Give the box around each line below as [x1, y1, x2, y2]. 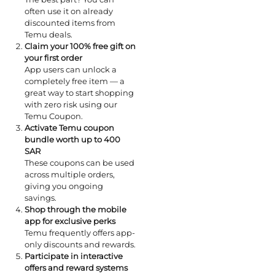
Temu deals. [25, 29, 72, 40]
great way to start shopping [25, 88, 134, 98]
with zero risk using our [25, 99, 117, 110]
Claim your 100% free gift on [25, 41, 136, 52]
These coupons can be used [25, 158, 134, 168]
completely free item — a [25, 76, 125, 87]
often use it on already [25, 6, 113, 17]
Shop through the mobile [25, 204, 126, 215]
